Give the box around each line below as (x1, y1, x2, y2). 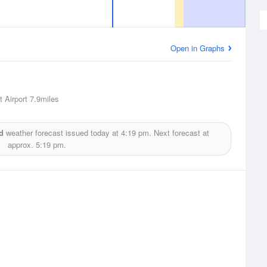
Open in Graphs (170, 42, 225, 54)
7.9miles (27, 93, 59, 104)
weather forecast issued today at (3, 127, 121, 138)
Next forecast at (151, 127, 209, 138)
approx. (8, 139, 36, 150)
